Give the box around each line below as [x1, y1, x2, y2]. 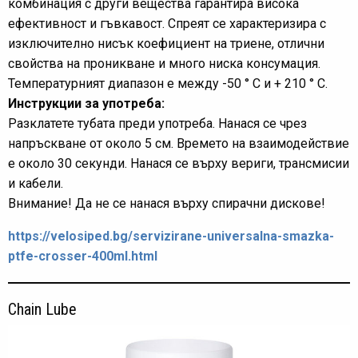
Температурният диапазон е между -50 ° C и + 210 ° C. [8, 76, 328, 91]
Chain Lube [8, 300, 77, 319]
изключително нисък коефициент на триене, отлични [8, 36, 324, 51]
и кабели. [8, 176, 63, 191]
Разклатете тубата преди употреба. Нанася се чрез [8, 116, 307, 131]
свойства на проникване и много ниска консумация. [8, 56, 320, 71]
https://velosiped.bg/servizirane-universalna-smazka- [8, 229, 334, 244]
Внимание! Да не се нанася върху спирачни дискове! [8, 196, 325, 211]
